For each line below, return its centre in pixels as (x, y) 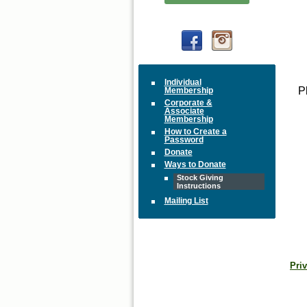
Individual (183, 83)
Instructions (198, 186)
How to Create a (195, 132)
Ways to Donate (195, 165)
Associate (184, 111)
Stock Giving (200, 178)
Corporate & (188, 103)
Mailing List (186, 201)
